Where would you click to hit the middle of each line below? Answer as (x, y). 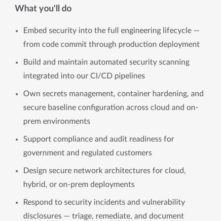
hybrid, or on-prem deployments (79, 184)
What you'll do (43, 9)
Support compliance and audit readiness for (99, 139)
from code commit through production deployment (111, 44)
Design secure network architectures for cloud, (105, 171)
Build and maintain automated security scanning (106, 62)
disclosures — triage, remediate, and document (104, 216)
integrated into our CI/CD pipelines (84, 76)
